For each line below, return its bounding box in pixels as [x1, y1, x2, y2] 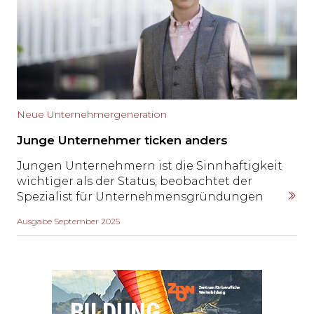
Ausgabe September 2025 [17, 216, 120, 227]
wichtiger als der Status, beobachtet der [17, 175, 252, 189]
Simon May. [17, 205, 83, 219]
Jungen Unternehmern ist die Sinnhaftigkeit [17, 159, 282, 173]
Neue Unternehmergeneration [17, 108, 167, 121]
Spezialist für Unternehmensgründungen [17, 190, 264, 204]
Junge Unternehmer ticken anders [17, 133, 228, 148]
